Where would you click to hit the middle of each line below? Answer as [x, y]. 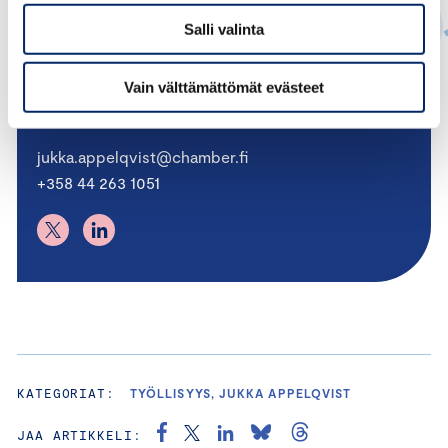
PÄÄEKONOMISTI [92, 111]
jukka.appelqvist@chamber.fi [142, 156]
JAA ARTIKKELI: [79, 434]
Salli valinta [224, 29]
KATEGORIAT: [66, 392]
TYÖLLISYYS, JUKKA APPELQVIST [241, 392]
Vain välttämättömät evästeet [224, 87]
